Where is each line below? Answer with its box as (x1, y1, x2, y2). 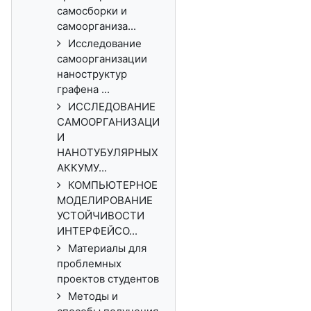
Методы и (68, 289, 118, 303)
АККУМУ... (57, 161, 107, 174)
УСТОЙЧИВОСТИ (57, 209, 144, 222)
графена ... (57, 83, 110, 96)
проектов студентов (57, 272, 159, 285)
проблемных (57, 257, 121, 270)
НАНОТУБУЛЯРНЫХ (57, 146, 158, 159)
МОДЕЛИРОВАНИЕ (57, 194, 153, 207)
